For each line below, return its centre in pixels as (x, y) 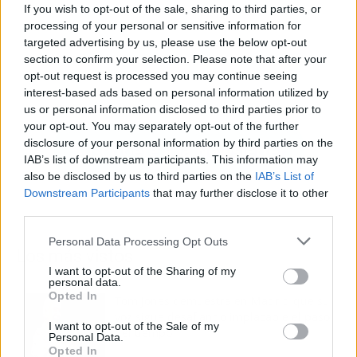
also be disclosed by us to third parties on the (139, 176)
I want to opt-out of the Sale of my (134, 326)
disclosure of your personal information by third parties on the (178, 143)
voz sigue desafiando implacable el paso (222, 317)
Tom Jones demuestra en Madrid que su (222, 301)
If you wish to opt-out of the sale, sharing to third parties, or (173, 9)
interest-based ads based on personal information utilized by (176, 92)
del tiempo (143, 333)
